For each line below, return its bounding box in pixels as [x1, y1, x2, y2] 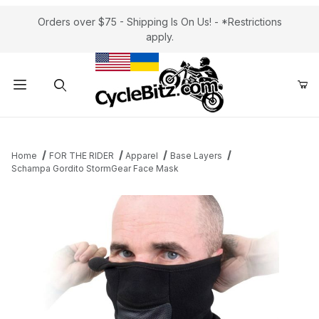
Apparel [125, 150, 159, 161]
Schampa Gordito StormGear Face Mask [11, 163, 179, 174]
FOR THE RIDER [48, 150, 114, 161]
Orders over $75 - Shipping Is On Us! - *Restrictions [37, 16, 282, 28]
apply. [145, 31, 174, 43]
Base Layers [169, 150, 222, 161]
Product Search [21, 122, 95, 135]
